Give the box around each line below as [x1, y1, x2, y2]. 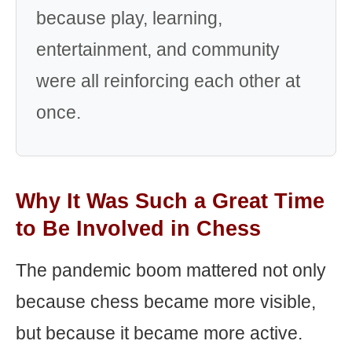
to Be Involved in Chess [16, 217, 261, 240]
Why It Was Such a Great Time [16, 189, 324, 213]
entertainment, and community [36, 39, 280, 60]
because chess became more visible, [16, 291, 316, 312]
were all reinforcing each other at [36, 71, 300, 91]
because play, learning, [36, 8, 222, 28]
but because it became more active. [16, 323, 302, 343]
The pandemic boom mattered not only [16, 260, 326, 280]
